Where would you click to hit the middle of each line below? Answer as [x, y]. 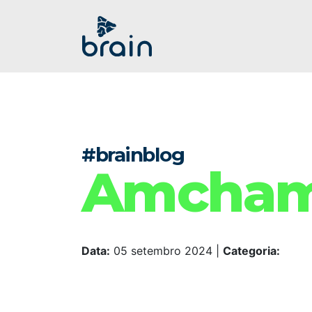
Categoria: [251, 251]
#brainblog [133, 155]
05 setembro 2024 [163, 251]
